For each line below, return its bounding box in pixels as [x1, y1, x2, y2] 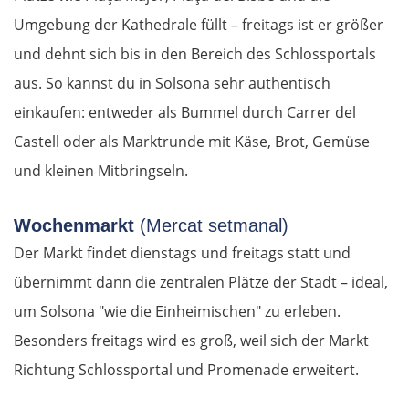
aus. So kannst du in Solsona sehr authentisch [14, 73, 330, 94]
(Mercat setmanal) [140, 215, 288, 236]
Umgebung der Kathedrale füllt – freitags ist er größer [14, 15, 383, 36]
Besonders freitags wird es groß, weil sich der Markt [14, 330, 369, 351]
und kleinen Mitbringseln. [14, 161, 188, 182]
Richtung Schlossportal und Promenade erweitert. [14, 360, 359, 381]
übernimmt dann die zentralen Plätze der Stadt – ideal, [14, 272, 388, 293]
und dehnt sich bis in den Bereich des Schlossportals [14, 44, 376, 65]
